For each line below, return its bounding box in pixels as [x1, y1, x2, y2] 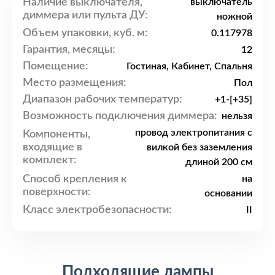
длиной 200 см [185, 157, 252, 168]
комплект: [23, 154, 77, 166]
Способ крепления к [23, 174, 127, 185]
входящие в [23, 141, 82, 153]
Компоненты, [23, 128, 90, 140]
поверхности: [23, 187, 91, 198]
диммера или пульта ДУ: [23, 10, 148, 21]
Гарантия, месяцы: [23, 44, 115, 55]
